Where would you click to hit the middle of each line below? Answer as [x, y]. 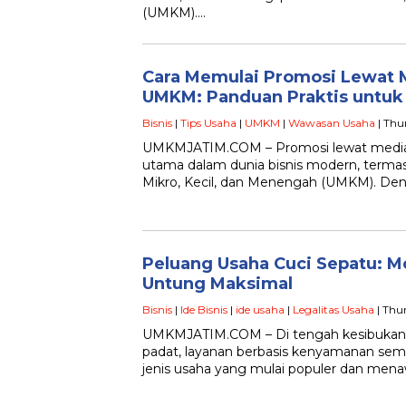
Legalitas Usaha [333, 309]
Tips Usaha [208, 123]
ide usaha [260, 309]
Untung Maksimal [217, 284]
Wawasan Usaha [332, 123]
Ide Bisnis [204, 309]
